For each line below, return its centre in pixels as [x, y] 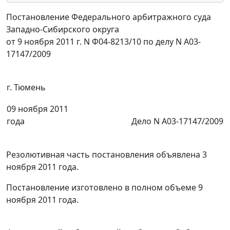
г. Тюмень [26, 88]
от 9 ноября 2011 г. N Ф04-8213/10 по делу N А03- [103, 42]
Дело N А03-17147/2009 [177, 121]
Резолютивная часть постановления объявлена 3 [107, 155]
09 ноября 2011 [37, 109]
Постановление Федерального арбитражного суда [109, 17]
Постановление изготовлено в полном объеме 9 [104, 188]
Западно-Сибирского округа [63, 30]
